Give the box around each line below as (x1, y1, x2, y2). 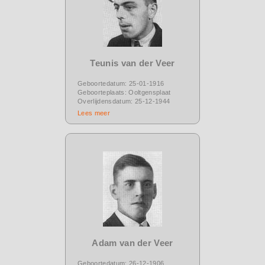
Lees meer (77, 109, 110, 117)
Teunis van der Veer (90, 57, 175, 68)
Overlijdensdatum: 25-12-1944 (77, 97, 170, 105)
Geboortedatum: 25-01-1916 (77, 79, 164, 87)
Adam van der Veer (92, 237, 173, 248)
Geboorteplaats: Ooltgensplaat (77, 88, 171, 96)
